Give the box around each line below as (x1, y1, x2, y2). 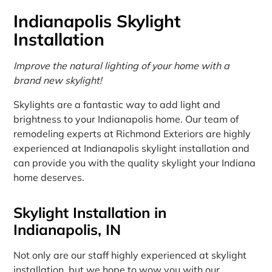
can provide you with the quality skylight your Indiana (13, 156, 256, 169)
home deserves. (13, 171, 85, 183)
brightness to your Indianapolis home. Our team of (13, 112, 239, 125)
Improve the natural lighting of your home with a (13, 59, 230, 72)
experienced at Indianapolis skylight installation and (13, 141, 250, 154)
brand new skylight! (13, 73, 103, 86)
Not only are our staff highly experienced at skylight (13, 248, 247, 261)
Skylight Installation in (13, 203, 167, 222)
